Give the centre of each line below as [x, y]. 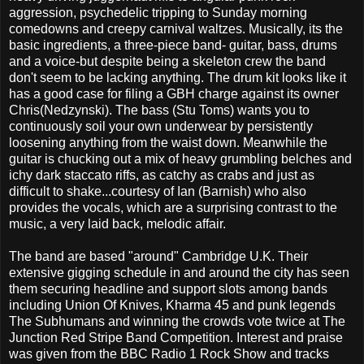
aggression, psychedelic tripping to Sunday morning [158, 13]
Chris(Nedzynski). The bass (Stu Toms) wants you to [159, 110]
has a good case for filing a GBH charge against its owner [174, 94]
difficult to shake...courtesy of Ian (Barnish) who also [158, 192]
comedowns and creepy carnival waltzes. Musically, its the [176, 29]
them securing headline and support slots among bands [168, 289]
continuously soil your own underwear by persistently [161, 127]
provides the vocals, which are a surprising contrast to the [173, 208]
